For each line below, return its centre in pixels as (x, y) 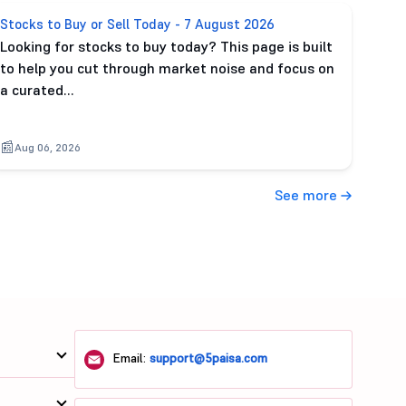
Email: (130, 358)
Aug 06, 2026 (48, 147)
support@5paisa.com (209, 358)
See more (308, 195)
